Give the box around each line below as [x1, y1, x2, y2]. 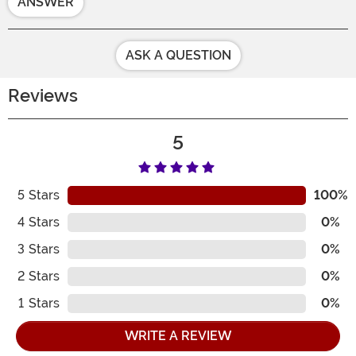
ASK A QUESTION [125, 48, 231, 64]
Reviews [8, 86, 78, 106]
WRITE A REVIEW [125, 328, 231, 344]
